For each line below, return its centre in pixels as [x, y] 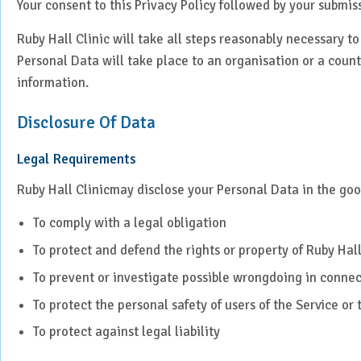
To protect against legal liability [127, 332]
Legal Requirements [77, 159]
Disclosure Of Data [86, 122]
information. [53, 82]
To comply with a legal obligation [130, 223]
